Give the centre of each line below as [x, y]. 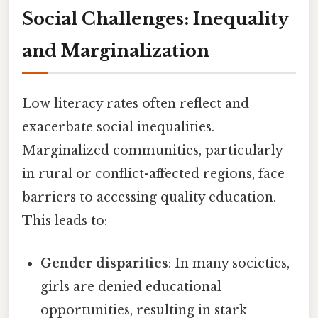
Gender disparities [105, 263]
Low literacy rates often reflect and [136, 104]
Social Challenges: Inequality [155, 19]
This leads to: [65, 221]
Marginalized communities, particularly [152, 151]
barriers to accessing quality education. [149, 198]
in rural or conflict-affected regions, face [153, 174]
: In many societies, [229, 263]
